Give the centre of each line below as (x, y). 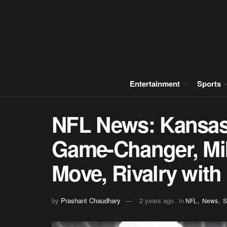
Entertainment (155, 84)
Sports (209, 84)
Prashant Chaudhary (91, 200)
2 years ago (157, 200)
